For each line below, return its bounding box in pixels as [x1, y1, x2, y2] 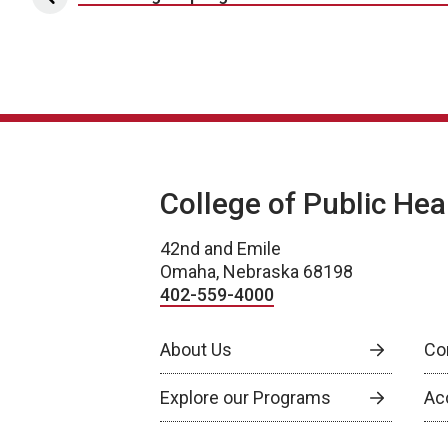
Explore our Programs [160, 387, 331, 409]
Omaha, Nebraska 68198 [160, 261, 353, 283]
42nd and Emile [160, 238, 281, 260]
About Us [160, 339, 232, 361]
